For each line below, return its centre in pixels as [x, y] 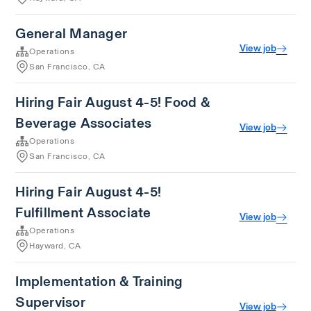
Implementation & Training [99, 281]
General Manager [72, 33]
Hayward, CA [55, 246]
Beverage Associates [84, 123]
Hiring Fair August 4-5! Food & [113, 102]
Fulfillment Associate [83, 212]
